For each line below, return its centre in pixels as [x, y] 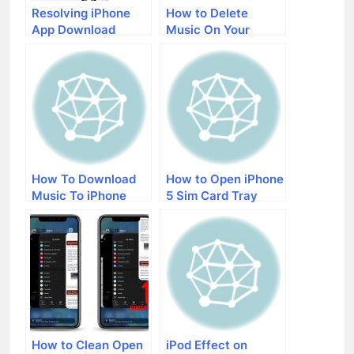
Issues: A [57, 47]
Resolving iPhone [81, 13]
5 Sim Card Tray [212, 196]
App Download [73, 30]
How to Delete [207, 13]
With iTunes [66, 213]
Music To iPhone [79, 196]
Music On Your [208, 30]
